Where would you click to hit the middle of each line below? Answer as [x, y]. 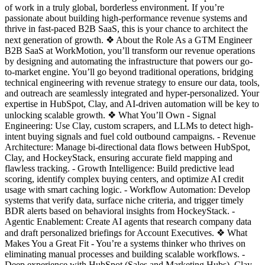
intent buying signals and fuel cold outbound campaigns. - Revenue [130, 136]
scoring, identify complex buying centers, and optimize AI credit [124, 179]
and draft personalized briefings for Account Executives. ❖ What [126, 232]
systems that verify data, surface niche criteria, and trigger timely [124, 200]
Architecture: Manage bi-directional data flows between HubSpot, [127, 147]
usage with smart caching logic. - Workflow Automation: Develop [127, 189]
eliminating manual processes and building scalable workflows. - [125, 254]
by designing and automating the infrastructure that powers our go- [129, 61]
